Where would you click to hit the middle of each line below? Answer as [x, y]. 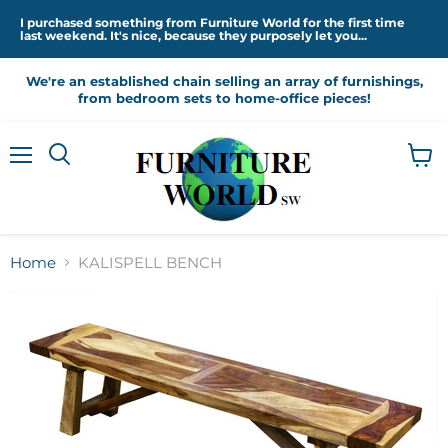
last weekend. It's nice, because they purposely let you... [193, 35]
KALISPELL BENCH [150, 262]
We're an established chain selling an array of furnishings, [224, 81]
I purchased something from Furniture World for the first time [212, 22]
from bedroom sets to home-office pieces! [224, 98]
